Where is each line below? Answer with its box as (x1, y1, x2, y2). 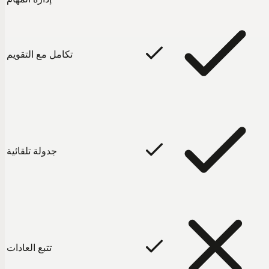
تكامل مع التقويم (7, 49, 73, 59)
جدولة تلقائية (7, 145, 57, 156)
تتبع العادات (7, 242, 52, 253)
